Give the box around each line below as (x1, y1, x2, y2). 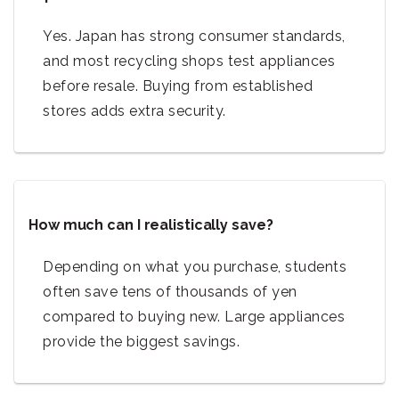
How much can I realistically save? (28, 216, 273, 233)
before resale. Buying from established (43, 77, 313, 94)
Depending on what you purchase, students (43, 257, 346, 275)
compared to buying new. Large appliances (43, 307, 345, 325)
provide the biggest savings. (43, 332, 240, 350)
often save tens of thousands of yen (43, 282, 297, 300)
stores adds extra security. (43, 102, 226, 119)
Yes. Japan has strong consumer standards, (43, 27, 346, 45)
